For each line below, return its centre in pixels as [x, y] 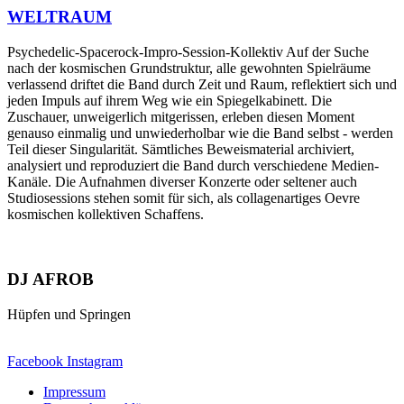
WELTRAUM [60, 16]
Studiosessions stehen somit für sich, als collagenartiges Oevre [184, 197]
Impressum [74, 392]
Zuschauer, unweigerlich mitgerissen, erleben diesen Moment [181, 116]
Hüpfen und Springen [69, 315]
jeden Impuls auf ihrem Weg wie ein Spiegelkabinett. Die [170, 100]
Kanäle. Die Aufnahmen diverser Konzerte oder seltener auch [182, 181]
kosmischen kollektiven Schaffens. [106, 214]
